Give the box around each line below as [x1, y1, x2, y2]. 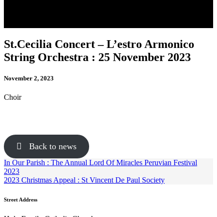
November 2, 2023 [4, 75, 54, 82]
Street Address [4, 197, 37, 203]
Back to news [21, 141, 77, 152]
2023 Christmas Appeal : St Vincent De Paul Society [4, 176, 165, 185]
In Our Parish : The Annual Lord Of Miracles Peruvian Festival [4, 158, 197, 167]
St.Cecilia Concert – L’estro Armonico [4, 37, 194, 50]
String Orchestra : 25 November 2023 [4, 50, 191, 63]
